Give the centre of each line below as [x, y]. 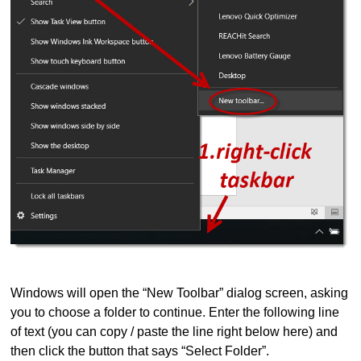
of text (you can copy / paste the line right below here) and [174, 332]
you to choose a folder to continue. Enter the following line [175, 313]
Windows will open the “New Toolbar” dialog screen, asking [180, 293]
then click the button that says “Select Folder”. [140, 351]
